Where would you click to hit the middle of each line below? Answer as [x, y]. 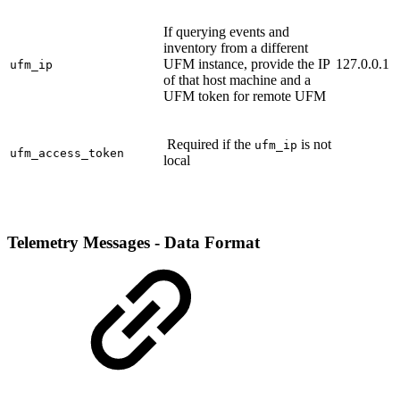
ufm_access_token [67, 154]
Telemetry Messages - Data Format [133, 243]
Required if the [209, 145]
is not [314, 145]
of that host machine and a [237, 80]
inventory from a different [236, 48]
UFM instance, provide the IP [246, 64]
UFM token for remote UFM [245, 96]
